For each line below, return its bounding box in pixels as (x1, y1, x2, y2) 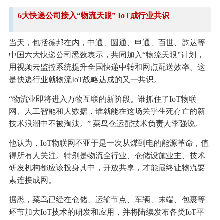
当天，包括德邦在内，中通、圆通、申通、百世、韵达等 (8, 38, 205, 47)
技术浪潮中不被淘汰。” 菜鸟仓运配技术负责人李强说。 (8, 119, 203, 128)
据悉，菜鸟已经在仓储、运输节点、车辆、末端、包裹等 (8, 195, 205, 204)
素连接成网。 (8, 175, 56, 184)
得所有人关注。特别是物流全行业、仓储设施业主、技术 (8, 151, 205, 160)
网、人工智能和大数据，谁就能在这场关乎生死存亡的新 (8, 107, 205, 115)
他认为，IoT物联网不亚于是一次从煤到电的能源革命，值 (8, 138, 209, 147)
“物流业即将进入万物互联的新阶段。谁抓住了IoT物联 (8, 94, 196, 103)
